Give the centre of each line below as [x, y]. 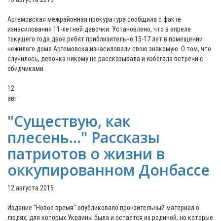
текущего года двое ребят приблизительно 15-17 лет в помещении [105, 39]
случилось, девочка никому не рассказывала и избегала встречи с [105, 59]
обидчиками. [27, 69]
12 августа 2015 [31, 188]
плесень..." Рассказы [84, 137]
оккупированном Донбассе [109, 170]
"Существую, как [69, 121]
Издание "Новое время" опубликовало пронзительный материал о [103, 208]
